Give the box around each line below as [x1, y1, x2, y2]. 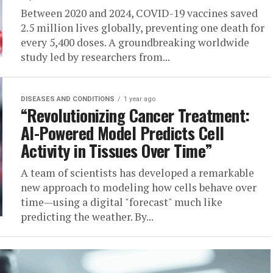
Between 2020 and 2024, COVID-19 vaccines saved [21, 6, 258, 20]
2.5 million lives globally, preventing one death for [21, 21, 264, 35]
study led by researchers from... [21, 50, 170, 64]
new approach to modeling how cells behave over [21, 180, 257, 194]
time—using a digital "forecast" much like [21, 195, 222, 209]
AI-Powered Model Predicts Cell [21, 121, 224, 145]
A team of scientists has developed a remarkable [21, 166, 254, 180]
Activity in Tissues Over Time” [21, 138, 213, 163]
